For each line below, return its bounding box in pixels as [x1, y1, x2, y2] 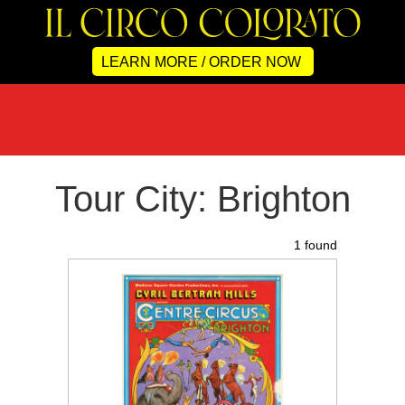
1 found [294, 238, 337, 252]
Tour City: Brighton [54, 179, 351, 219]
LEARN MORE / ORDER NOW [100, 54, 301, 70]
